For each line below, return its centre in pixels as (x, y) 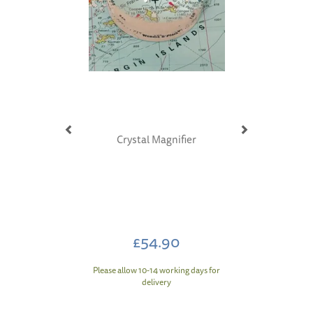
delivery (156, 282)
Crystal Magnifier (156, 139)
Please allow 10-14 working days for (156, 270)
